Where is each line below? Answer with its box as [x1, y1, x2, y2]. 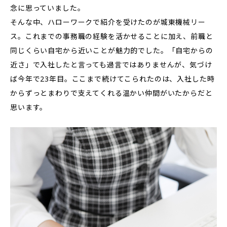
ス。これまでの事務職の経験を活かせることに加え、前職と [10, 31, 213, 41]
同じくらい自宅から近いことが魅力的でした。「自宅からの [10, 46, 213, 55]
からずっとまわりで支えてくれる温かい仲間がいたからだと [10, 88, 213, 98]
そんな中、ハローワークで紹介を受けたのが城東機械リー [10, 17, 206, 27]
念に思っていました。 [10, 3, 85, 13]
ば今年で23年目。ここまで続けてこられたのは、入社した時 [10, 74, 215, 84]
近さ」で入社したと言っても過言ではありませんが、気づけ [10, 60, 212, 69]
